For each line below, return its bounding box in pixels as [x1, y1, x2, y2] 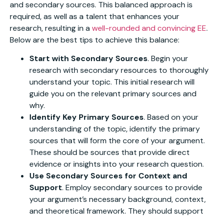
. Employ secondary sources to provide [62, 182, 202, 193]
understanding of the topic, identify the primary [29, 124, 200, 134]
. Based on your [144, 112, 198, 123]
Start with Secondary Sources [29, 53, 148, 64]
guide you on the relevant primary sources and [29, 88, 197, 99]
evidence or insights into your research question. [29, 159, 204, 170]
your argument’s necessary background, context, [29, 194, 206, 205]
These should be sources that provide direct [29, 147, 190, 158]
